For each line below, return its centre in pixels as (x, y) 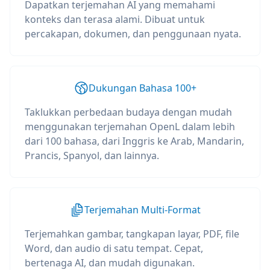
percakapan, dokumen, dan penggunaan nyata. (133, 34)
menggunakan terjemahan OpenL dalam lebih (130, 127)
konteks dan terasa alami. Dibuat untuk (115, 19)
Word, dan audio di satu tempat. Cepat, (114, 248)
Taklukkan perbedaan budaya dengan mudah (128, 112)
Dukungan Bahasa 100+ (142, 88)
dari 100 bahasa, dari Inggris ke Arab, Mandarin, (134, 141)
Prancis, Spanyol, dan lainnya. (92, 155)
